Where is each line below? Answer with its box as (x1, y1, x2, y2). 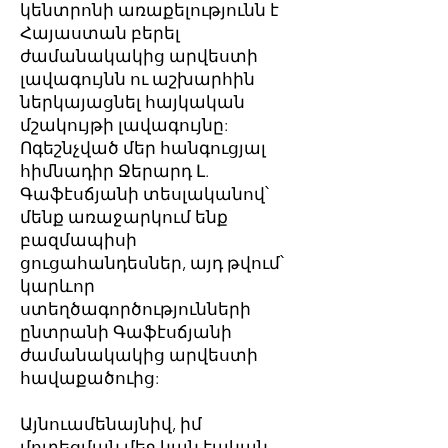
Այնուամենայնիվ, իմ (20, 414, 202, 434)
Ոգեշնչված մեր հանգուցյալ (20, 138, 266, 158)
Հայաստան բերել (20, 23, 180, 43)
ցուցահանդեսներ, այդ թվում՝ (20, 253, 284, 273)
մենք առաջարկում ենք (20, 207, 228, 227)
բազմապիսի (20, 230, 137, 250)
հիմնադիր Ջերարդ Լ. (20, 161, 209, 181)
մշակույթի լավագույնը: (20, 115, 228, 135)
